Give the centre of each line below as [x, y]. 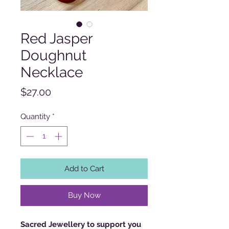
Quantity [35, 117]
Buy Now [84, 195]
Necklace [52, 73]
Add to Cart [84, 168]
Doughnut [53, 56]
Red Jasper [56, 39]
